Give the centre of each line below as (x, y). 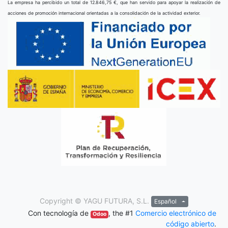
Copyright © (60, 201)
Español (165, 202)
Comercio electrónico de (176, 213)
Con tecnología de (59, 213)
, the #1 (122, 213)
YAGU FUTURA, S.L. (116, 201)
